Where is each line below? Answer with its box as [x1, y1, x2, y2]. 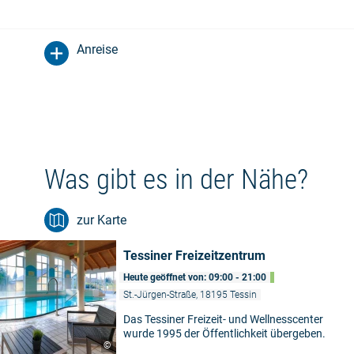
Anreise [77, 42, 118, 57]
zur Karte [77, 213, 126, 228]
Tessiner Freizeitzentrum [123, 248, 265, 263]
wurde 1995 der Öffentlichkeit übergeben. [123, 327, 326, 340]
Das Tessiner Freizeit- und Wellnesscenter [123, 313, 323, 326]
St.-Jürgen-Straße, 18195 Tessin [123, 289, 257, 300]
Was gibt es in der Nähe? [44, 164, 308, 196]
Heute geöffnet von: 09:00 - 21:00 [123, 272, 266, 283]
